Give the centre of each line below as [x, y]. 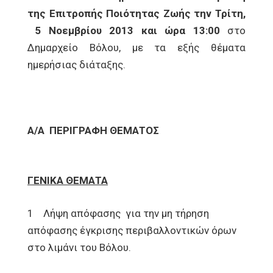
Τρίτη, [230, 13]
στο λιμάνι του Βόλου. [79, 247]
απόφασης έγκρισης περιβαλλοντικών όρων [132, 230]
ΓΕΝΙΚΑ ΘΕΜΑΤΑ [68, 180]
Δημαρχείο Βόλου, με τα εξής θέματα [136, 48]
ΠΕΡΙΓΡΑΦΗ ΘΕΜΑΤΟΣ [104, 130]
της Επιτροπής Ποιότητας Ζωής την [121, 13]
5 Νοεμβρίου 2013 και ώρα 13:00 [127, 30]
